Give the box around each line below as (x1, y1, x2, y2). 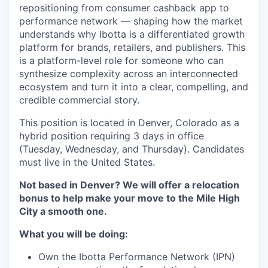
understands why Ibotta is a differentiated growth (19, 28, 245, 40)
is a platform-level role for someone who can (19, 54, 224, 66)
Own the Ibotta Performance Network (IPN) (38, 251, 235, 263)
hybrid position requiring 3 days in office (19, 130, 204, 142)
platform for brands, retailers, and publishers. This (19, 41, 245, 53)
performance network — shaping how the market (19, 15, 243, 27)
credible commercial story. (19, 94, 139, 106)
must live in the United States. (19, 156, 155, 168)
